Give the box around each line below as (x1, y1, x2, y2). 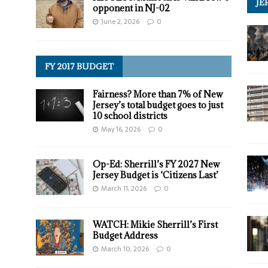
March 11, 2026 (100, 183, 147, 194)
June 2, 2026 (100, 16, 139, 28)
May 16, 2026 (100, 124, 141, 135)
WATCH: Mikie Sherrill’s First (92, 219, 218, 231)
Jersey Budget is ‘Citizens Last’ (92, 169, 218, 181)
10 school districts (92, 110, 167, 122)
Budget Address (92, 230, 158, 242)
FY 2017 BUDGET (44, 61, 114, 72)
